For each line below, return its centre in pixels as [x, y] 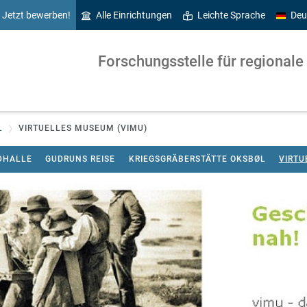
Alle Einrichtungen [134, 15]
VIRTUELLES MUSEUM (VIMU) [83, 128]
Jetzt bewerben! [37, 15]
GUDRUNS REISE [81, 159]
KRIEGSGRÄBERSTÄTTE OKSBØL [197, 159]
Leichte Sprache [232, 15]
